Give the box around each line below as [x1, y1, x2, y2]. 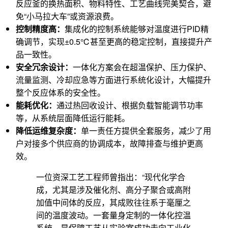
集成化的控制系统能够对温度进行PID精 [65, 23, 209, 35]
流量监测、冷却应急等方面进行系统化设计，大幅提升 [16, 74, 211, 86]
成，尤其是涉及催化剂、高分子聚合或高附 [36, 184, 191, 196]
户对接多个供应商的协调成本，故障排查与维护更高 [16, 137, 203, 150]
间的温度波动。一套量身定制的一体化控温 [36, 209, 191, 221]
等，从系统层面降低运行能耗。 [16, 112, 130, 124]
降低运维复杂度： [16, 125, 81, 137]
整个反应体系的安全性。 [16, 87, 105, 99]
